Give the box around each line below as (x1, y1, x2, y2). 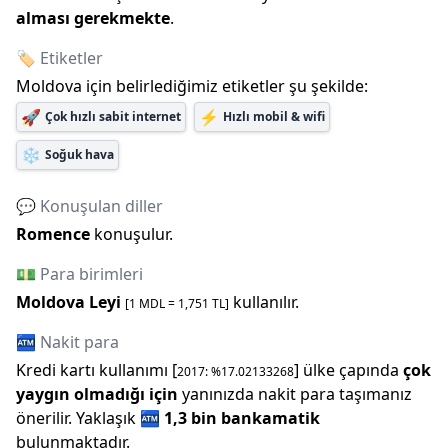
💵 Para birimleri (16, 263, 143, 285)
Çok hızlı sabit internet (45, 108, 181, 125)
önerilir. (16, 407, 72, 429)
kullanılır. (233, 291, 299, 313)
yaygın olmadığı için (16, 383, 178, 405)
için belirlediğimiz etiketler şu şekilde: (82, 75, 368, 97)
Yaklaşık (76, 407, 136, 429)
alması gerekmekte (16, 7, 170, 29)
